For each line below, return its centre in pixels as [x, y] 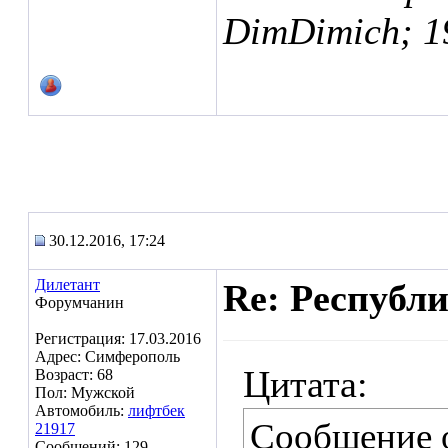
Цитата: [305, 384]
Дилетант [67, 284]
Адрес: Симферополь [107, 356]
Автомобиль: [81, 410]
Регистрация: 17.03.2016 [118, 338]
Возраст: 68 [74, 374]
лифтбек [156, 410]
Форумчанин [79, 302]
